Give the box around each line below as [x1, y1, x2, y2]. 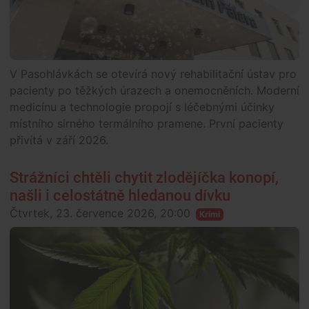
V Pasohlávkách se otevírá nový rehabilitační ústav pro [10, 67, 297, 81]
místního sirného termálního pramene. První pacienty [10, 117, 283, 131]
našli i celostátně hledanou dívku [10, 187, 230, 205]
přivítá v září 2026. [10, 133, 108, 148]
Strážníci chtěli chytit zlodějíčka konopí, [10, 169, 279, 187]
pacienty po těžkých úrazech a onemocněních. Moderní [10, 83, 299, 98]
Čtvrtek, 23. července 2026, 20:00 [10, 206, 190, 221]
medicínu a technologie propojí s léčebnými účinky [10, 100, 275, 114]
